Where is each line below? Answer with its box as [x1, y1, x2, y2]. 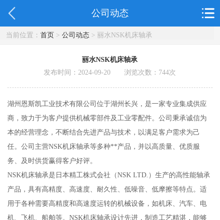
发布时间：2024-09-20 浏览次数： [44, 68, 159, 77]
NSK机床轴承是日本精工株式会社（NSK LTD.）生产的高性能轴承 [7, 171, 210, 179]
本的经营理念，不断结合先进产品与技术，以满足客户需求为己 [7, 128, 200, 137]
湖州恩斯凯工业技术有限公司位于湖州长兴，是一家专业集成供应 [7, 100, 207, 108]
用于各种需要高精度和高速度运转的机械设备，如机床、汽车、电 [7, 199, 207, 208]
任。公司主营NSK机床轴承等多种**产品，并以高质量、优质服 [7, 142, 200, 151]
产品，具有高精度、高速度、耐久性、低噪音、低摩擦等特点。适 [7, 185, 207, 193]
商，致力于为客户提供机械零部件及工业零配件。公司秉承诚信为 [7, 114, 207, 122]
